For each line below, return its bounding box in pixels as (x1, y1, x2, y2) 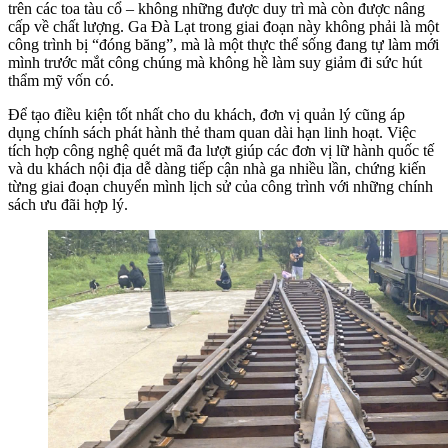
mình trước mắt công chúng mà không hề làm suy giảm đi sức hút (8, 53, 422, 71)
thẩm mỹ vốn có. (8, 71, 114, 89)
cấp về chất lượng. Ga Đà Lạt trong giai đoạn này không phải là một (8, 17, 439, 35)
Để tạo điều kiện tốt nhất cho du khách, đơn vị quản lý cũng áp (8, 105, 405, 123)
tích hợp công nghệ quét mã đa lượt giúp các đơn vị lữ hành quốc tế (8, 141, 434, 159)
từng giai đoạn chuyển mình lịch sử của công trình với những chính (8, 177, 433, 195)
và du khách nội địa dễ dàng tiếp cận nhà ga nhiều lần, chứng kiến (8, 159, 426, 177)
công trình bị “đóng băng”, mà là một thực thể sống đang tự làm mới (8, 35, 439, 53)
